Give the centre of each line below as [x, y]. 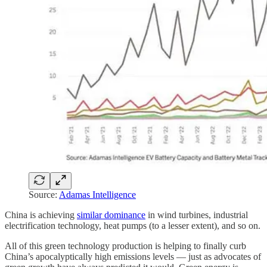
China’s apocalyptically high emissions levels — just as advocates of [133, 257]
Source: [44, 195]
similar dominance [111, 215]
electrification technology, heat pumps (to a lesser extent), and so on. [133, 226]
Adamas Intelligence [97, 195]
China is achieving [41, 215]
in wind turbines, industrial [197, 215]
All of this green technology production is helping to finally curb [125, 246]
